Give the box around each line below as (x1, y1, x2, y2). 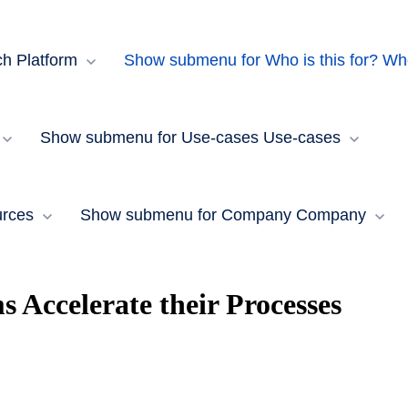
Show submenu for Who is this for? (123, 51, 378, 69)
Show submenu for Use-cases (39, 128, 259, 147)
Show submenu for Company (79, 206, 291, 224)
